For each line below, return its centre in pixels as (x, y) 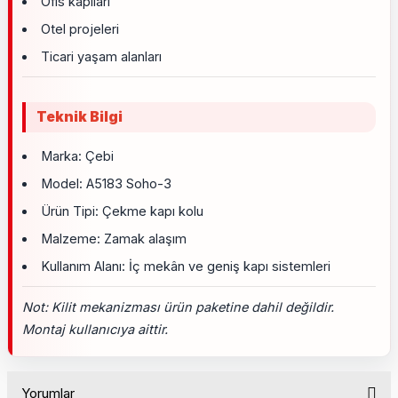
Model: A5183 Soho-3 (106, 183)
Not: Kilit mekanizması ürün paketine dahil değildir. (178, 307)
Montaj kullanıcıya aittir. (95, 329)
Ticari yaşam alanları (101, 56)
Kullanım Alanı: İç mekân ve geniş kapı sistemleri (185, 266)
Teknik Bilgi (80, 117)
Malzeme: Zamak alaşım (113, 239)
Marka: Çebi (77, 156)
